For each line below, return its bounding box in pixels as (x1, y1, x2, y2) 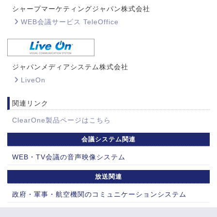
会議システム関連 (81, 135, 136, 143)
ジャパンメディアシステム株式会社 (12, 62, 128, 71)
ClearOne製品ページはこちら (12, 116, 111, 124)
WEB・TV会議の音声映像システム (12, 153, 125, 161)
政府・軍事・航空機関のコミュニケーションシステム (12, 190, 186, 198)
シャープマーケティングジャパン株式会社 (12, 4, 150, 13)
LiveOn (20, 76, 46, 84)
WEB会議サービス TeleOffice (20, 17, 119, 26)
